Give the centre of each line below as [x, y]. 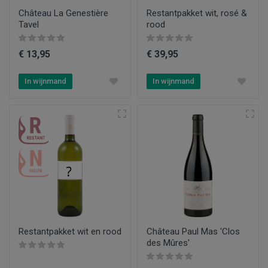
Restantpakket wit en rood [70, 232]
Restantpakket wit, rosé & [197, 13]
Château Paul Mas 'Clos [193, 232]
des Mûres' [168, 243]
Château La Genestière [63, 13]
